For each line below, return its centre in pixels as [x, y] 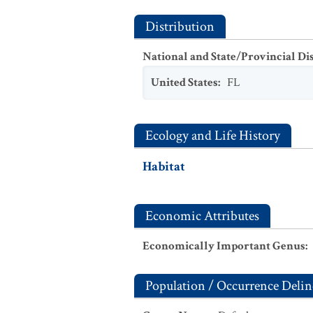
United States [184, 82]
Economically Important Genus [224, 246]
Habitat [164, 167]
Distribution [180, 27]
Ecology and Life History [213, 136]
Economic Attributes [202, 216]
